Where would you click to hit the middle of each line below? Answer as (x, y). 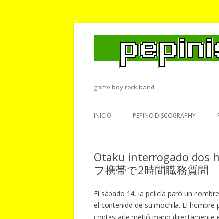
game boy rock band (124, 87)
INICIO (103, 116)
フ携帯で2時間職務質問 (151, 170)
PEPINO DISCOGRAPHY (164, 116)
